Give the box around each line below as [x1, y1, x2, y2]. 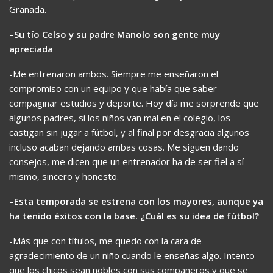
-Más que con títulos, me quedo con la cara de [9, 234, 202, 247]
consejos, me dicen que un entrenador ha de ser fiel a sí [9, 155, 244, 168]
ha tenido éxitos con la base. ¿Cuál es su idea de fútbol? [9, 209, 259, 222]
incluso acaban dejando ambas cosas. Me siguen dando [9, 140, 239, 153]
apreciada [9, 42, 53, 55]
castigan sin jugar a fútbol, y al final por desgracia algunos [9, 126, 249, 138]
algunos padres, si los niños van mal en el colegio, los [9, 111, 230, 124]
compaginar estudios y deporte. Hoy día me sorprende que [9, 96, 259, 109]
